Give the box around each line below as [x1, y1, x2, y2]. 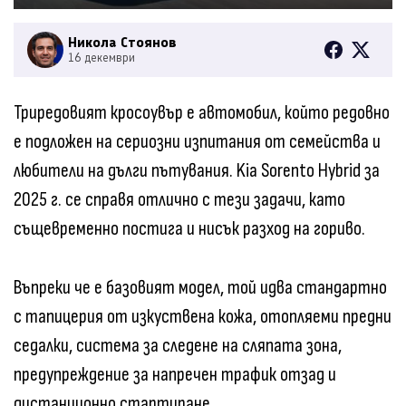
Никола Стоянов [68, 34, 177, 52]
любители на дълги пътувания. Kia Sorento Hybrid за [14, 159, 380, 184]
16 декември [68, 51, 135, 65]
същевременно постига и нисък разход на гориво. [14, 217, 365, 242]
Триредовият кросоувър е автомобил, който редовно [14, 101, 390, 126]
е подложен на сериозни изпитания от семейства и [14, 130, 381, 155]
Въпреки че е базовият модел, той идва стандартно [14, 275, 387, 301]
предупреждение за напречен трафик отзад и [14, 362, 336, 388]
